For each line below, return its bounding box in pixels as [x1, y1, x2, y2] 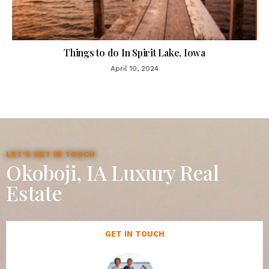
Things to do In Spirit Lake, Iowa [64, 46, 205, 59]
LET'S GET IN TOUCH [6, 150, 95, 159]
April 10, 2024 [110, 64, 159, 73]
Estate [6, 178, 62, 207]
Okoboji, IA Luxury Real [6, 158, 219, 186]
